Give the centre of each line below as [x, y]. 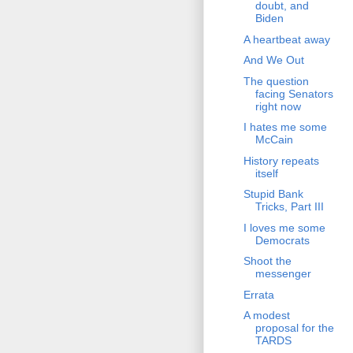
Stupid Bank [273, 194]
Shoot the [267, 261]
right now [278, 106]
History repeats [281, 160]
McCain [274, 140]
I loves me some [284, 227]
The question [276, 81]
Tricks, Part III [289, 207]
